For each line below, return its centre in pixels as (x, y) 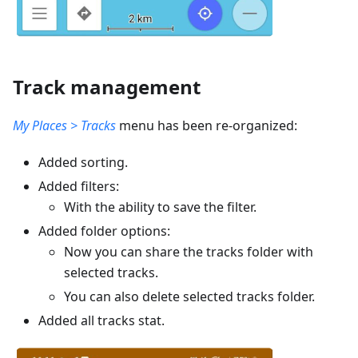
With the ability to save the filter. (160, 207)
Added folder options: (104, 231)
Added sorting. (83, 163)
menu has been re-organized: (207, 126)
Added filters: (79, 187)
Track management (107, 87)
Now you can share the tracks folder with (189, 252)
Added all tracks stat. (101, 321)
